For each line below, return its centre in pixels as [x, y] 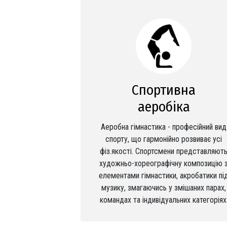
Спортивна [164, 90]
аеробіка [164, 107]
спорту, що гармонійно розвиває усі [164, 139]
